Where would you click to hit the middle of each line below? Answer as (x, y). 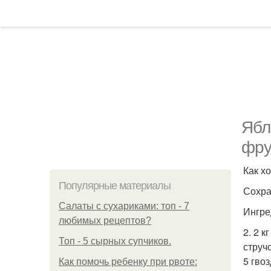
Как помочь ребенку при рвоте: (128, 262)
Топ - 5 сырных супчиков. (115, 241)
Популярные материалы (115, 186)
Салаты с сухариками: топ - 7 (124, 206)
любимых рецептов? (105, 220)
